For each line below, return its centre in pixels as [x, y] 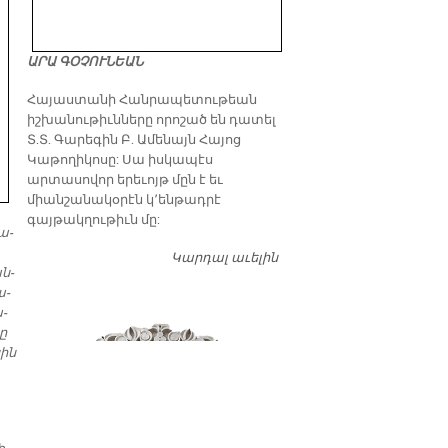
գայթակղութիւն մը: [94, 220]
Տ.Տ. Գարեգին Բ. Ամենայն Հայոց [134, 140]
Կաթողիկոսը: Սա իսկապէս [120, 160]
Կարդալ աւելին [224, 258]
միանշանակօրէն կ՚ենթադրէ [124, 200]
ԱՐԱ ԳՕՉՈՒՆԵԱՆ [85, 62]
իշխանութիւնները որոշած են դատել [152, 120]
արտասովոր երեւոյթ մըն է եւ [125, 180]
